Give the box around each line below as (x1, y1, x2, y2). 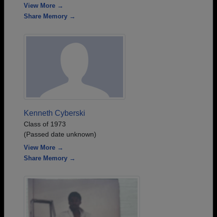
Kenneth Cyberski (24, 108, 85, 117)
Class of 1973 (24, 120, 66, 128)
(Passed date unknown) (24, 130, 96, 138)
